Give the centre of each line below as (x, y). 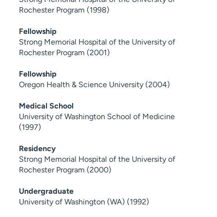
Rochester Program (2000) (65, 170)
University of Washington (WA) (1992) (84, 202)
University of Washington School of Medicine (97, 117)
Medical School (46, 106)
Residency (37, 149)
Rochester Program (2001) (64, 53)
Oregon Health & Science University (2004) (94, 85)
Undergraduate (46, 191)
